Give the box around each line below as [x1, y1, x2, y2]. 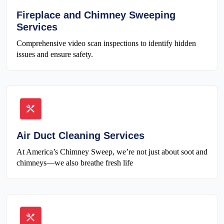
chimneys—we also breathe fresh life [16, 158, 133, 167]
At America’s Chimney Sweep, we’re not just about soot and [16, 147, 207, 156]
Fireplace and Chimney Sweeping [16, 9, 175, 20]
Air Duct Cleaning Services [16, 130, 144, 141]
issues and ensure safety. [16, 50, 93, 58]
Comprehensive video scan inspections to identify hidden [16, 39, 196, 47]
